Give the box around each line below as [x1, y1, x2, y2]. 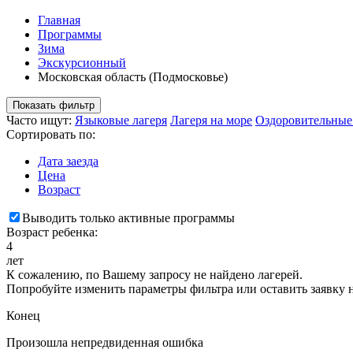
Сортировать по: [6, 127, 95, 141]
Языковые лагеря [75, 113, 167, 127]
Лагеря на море [170, 113, 252, 127]
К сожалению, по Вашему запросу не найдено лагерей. [6, 267, 303, 281]
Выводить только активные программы [22, 210, 235, 225]
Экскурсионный [38, 55, 126, 69]
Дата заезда [38, 154, 98, 168]
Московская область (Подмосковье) [38, 69, 228, 84]
